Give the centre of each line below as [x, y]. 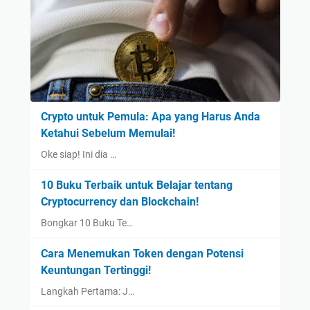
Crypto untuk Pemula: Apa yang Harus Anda [150, 116]
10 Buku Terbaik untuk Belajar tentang [136, 185]
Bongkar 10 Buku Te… [86, 222]
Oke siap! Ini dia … [78, 154]
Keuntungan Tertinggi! [95, 270]
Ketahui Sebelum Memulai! [108, 133]
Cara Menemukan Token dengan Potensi [142, 253]
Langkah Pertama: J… [87, 291]
